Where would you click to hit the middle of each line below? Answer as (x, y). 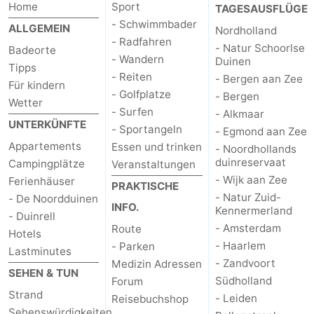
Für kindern (37, 85)
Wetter (26, 102)
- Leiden (236, 298)
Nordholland (246, 30)
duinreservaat (250, 162)
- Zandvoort (245, 263)
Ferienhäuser (42, 181)
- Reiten (132, 76)
